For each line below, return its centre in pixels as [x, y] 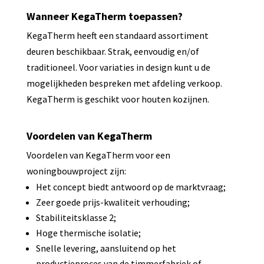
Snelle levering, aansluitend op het [106, 248]
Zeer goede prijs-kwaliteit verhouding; [113, 202]
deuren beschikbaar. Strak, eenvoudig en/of [113, 51]
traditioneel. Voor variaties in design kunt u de [118, 67]
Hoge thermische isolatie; [88, 233]
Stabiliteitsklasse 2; [76, 217]
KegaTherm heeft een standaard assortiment [117, 35]
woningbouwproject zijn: [76, 171]
